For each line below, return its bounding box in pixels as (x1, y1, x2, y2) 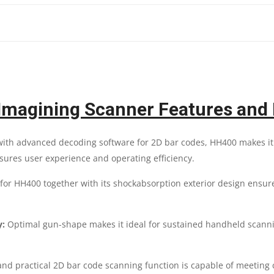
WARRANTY (130, 170, 177, 182)
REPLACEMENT (130, 143, 192, 155)
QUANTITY (130, 198, 173, 210)
